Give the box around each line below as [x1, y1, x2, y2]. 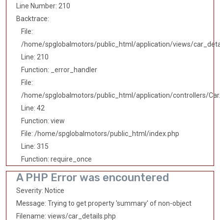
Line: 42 [21, 104, 45, 112]
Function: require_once [21, 155, 92, 164]
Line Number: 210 [16, 2, 70, 10]
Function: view [21, 117, 65, 125]
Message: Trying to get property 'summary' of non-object [16, 199, 192, 208]
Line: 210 [21, 53, 49, 61]
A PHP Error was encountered [16, 171, 169, 184]
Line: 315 [21, 142, 49, 151]
